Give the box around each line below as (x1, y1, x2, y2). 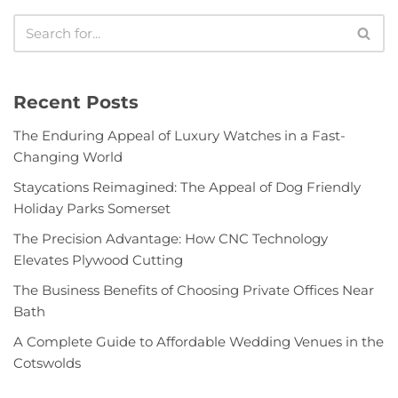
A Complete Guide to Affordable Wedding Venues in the (13, 333, 384, 351)
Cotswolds (13, 354, 81, 372)
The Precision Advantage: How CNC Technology (13, 230, 328, 248)
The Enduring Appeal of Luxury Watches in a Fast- (13, 127, 346, 145)
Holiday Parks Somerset (13, 200, 171, 218)
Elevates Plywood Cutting (13, 251, 183, 269)
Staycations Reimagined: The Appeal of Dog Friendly (13, 179, 361, 196)
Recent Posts (13, 92, 139, 114)
